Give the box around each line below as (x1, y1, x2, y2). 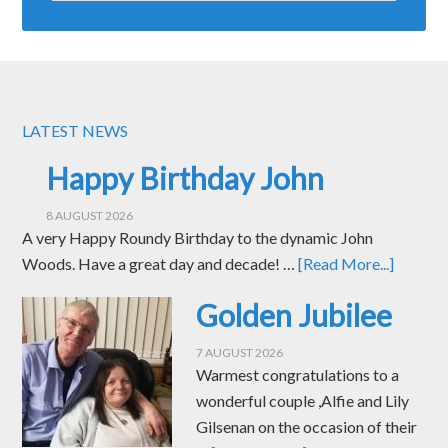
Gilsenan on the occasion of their (196, 417, 418, 436)
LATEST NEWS (22, 121, 129, 140)
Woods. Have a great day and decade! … (22, 254, 299, 273)
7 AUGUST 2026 (196, 345, 284, 360)
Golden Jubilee (196, 297, 393, 333)
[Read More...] (298, 254, 395, 273)
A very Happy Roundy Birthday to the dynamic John (22, 228, 374, 247)
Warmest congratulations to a (196, 365, 400, 384)
